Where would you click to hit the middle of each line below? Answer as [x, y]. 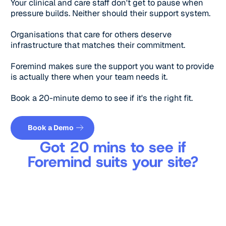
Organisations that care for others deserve [91, 34]
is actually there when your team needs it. [89, 77]
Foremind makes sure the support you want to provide [112, 66]
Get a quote [80, 121]
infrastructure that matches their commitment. [98, 45]
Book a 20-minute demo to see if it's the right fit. [102, 98]
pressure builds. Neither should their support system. [111, 13]
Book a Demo [50, 128]
